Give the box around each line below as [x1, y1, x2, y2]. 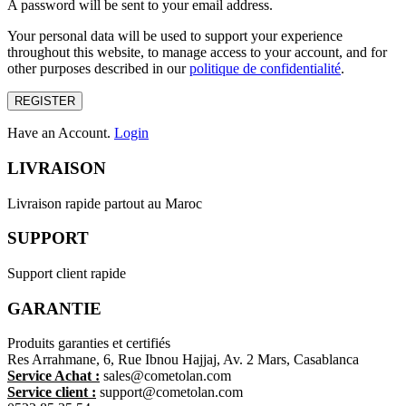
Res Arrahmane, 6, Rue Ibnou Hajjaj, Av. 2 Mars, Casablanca [7, 352, 359, 368]
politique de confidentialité [189, 61, 341, 77]
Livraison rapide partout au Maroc [7, 195, 202, 211]
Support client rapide [7, 265, 126, 281]
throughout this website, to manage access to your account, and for [7, 44, 387, 61]
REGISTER [14, 94, 75, 109]
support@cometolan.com [96, 384, 243, 401]
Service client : [7, 384, 96, 401]
